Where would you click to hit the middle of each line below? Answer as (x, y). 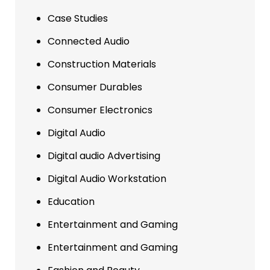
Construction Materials (102, 64)
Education (71, 202)
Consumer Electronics (100, 110)
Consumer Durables (95, 87)
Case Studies (78, 19)
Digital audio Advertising (104, 156)
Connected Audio (89, 42)
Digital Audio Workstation (107, 179)
